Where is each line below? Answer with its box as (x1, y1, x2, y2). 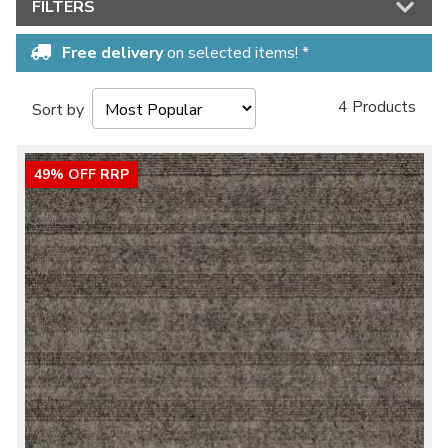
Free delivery (62, 42, 163, 64)
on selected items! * (163, 42, 309, 64)
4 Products (338, 96, 416, 118)
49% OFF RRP (33, 165, 129, 184)
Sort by (32, 99, 92, 121)
